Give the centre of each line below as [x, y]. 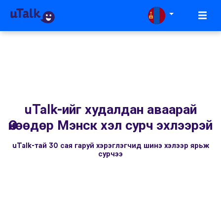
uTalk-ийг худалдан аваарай [110, 110]
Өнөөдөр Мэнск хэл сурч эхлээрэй [110, 126]
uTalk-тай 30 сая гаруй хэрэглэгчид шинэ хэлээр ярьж [110, 146]
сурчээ [110, 154]
